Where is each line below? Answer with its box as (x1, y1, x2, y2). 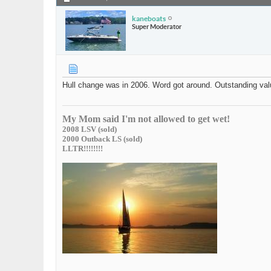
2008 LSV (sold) (62, 125, 117, 134)
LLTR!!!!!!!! (62, 144, 103, 154)
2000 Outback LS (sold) (62, 134, 142, 144)
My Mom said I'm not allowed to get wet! (62, 114, 230, 125)
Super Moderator (132, 22, 181, 30)
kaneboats (132, 14, 166, 22)
